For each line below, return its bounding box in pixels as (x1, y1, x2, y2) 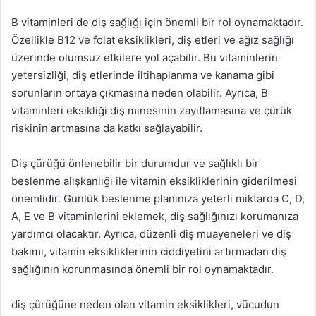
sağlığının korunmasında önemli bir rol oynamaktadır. (11, 262, 274, 276)
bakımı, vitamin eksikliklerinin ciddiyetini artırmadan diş (11, 245, 286, 258)
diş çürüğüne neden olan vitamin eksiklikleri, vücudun (11, 298, 279, 311)
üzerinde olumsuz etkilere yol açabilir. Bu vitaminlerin (11, 51, 278, 64)
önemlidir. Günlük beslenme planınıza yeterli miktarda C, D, (11, 192, 305, 205)
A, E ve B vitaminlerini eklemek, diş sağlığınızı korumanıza (11, 209, 298, 223)
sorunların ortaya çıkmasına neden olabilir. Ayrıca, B (11, 86, 268, 99)
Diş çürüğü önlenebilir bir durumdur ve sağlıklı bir (11, 157, 259, 170)
